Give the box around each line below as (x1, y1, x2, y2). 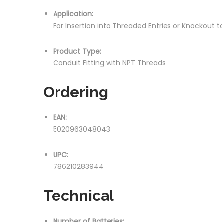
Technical (43, 187, 114, 204)
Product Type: (53, 46, 101, 56)
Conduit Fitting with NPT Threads (53, 57, 166, 68)
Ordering (43, 83, 108, 101)
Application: (53, 9, 93, 19)
